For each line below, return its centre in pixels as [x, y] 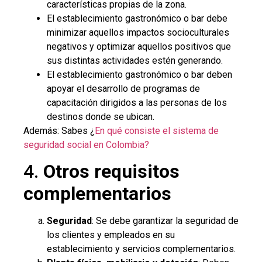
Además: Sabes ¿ [59, 130]
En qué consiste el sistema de [157, 130]
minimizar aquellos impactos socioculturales [138, 32]
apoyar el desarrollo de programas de [123, 88]
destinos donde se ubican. [101, 116]
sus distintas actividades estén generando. [135, 60]
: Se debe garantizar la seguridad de [165, 220]
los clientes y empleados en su [111, 235]
